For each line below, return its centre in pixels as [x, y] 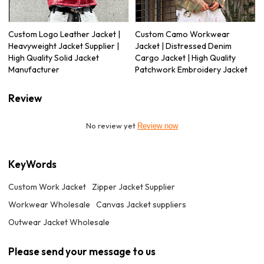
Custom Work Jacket [47, 187]
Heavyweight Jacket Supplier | [64, 46]
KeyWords [33, 164]
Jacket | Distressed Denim [183, 46]
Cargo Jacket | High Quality [185, 57]
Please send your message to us [82, 251]
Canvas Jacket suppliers [141, 205]
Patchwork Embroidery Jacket [191, 69]
